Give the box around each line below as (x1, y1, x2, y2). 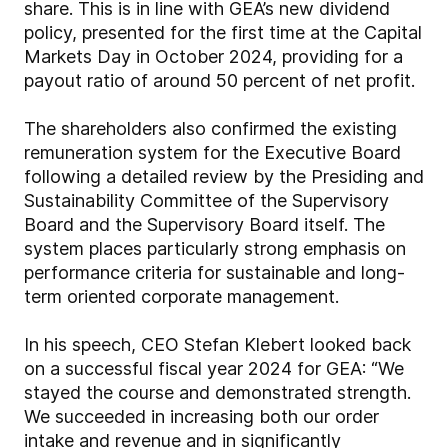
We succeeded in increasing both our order (24, 406, 379, 428)
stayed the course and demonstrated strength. (24, 382, 411, 404)
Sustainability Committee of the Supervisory (24, 190, 389, 212)
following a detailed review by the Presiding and (24, 166, 424, 188)
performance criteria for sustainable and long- (24, 262, 405, 284)
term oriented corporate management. (24, 286, 339, 308)
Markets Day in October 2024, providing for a (24, 46, 403, 68)
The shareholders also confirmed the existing (24, 118, 397, 140)
